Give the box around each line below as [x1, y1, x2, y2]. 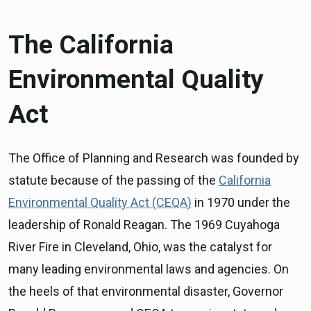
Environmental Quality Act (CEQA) [8, 195, 192, 210]
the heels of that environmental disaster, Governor [8, 284, 283, 299]
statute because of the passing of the [8, 173, 219, 188]
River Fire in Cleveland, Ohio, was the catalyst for [8, 239, 272, 255]
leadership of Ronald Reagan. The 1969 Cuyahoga [8, 217, 280, 233]
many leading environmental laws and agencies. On [8, 262, 289, 277]
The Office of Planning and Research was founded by [8, 151, 299, 166]
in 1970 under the [192, 195, 290, 210]
